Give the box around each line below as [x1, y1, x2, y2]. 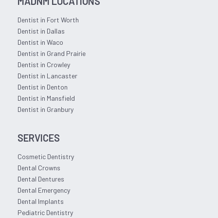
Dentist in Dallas [17, 27, 65, 35]
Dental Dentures [17, 175, 64, 183]
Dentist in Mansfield [17, 94, 75, 102]
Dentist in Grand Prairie [17, 49, 86, 57]
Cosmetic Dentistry [17, 152, 74, 161]
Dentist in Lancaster [17, 72, 77, 80]
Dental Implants [17, 197, 64, 205]
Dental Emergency [17, 186, 70, 194]
